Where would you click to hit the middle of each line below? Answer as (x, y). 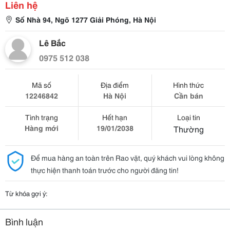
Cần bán (188, 95)
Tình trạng (41, 117)
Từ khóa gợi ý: (26, 193)
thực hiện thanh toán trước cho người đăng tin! (105, 170)
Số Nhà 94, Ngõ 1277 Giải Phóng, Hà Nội (86, 20)
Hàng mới (41, 128)
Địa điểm (115, 85)
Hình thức (189, 85)
